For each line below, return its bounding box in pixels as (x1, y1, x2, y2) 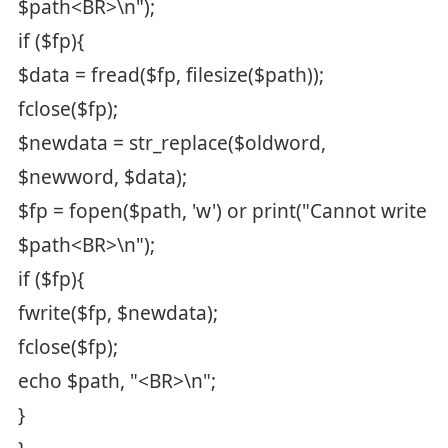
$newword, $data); (17, 163, 197, 190)
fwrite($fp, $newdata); (17, 299, 228, 326)
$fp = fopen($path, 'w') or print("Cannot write (17, 197, 427, 224)
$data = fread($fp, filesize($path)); (17, 61, 334, 88)
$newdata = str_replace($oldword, (17, 129, 326, 156)
